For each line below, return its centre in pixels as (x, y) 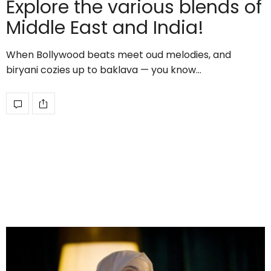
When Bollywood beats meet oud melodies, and (119, 55)
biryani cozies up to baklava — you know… (104, 70)
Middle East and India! (105, 28)
